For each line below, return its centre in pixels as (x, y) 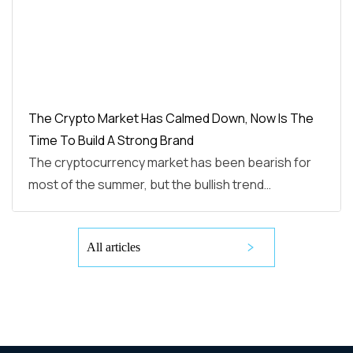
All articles (113, 247)
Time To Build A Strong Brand (111, 141)
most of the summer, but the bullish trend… (150, 185)
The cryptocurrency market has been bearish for (170, 163)
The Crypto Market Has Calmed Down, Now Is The (171, 119)
